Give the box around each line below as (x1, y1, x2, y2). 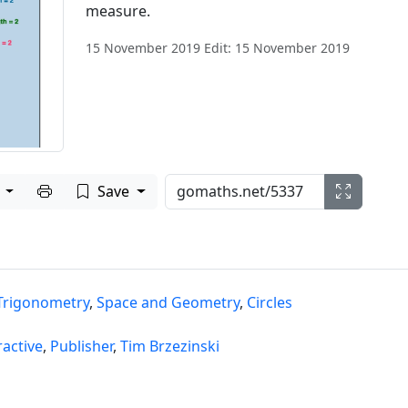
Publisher (49, 335, 113, 356)
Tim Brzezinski (119, 335, 219, 356)
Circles (246, 291, 292, 312)
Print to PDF (51, 180, 135, 201)
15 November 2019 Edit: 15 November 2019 (85, 39, 350, 56)
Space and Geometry (96, 291, 240, 312)
